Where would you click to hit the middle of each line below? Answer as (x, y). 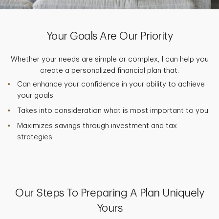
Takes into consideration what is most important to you (113, 111)
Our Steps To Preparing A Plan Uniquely (109, 193)
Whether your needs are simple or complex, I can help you (109, 60)
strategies (35, 137)
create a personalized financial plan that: (109, 71)
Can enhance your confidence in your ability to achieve (111, 85)
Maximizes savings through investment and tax (97, 126)
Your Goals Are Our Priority (109, 36)
